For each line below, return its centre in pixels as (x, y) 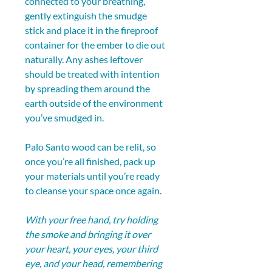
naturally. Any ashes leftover (85, 59)
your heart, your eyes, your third (92, 249)
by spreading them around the (88, 89)
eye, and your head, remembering (94, 263)
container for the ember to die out (96, 45)
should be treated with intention (93, 74)
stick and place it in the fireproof (92, 30)
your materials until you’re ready (93, 176)
